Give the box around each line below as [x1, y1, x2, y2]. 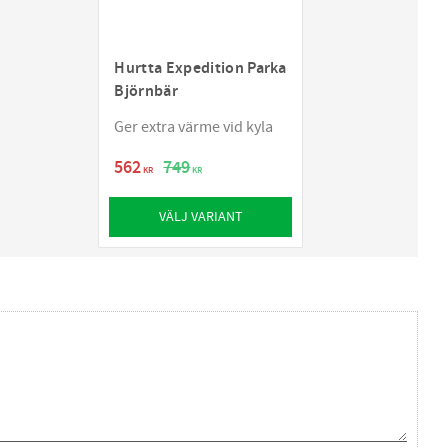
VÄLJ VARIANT [158, 206, 243, 226]
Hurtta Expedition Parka [114, 58, 287, 80]
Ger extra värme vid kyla [114, 117, 274, 138]
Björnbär [114, 81, 178, 103]
